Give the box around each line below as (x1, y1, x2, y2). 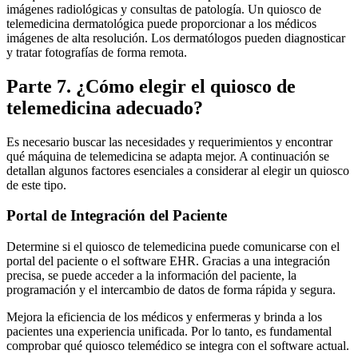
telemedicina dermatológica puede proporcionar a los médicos (6, 16, 316, 30)
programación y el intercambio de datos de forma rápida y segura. (6, 282, 336, 296)
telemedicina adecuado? (6, 97, 203, 118)
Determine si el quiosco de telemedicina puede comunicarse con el (6, 239, 340, 253)
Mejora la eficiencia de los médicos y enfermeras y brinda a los (6, 309, 322, 324)
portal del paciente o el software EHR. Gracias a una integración (6, 253, 330, 268)
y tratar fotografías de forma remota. (6, 45, 187, 59)
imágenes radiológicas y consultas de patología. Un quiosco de (6, 2, 321, 16)
